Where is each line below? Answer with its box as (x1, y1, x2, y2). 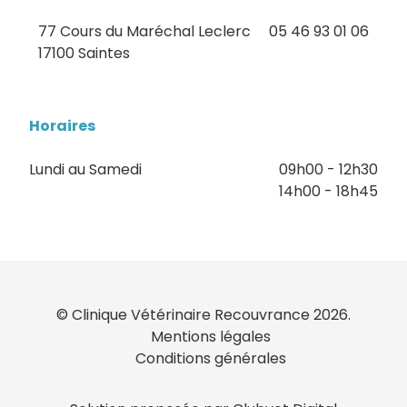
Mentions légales (151, 325, 271, 347)
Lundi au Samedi (29, 158, 142, 180)
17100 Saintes (38, 42, 130, 64)
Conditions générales (135, 347, 286, 369)
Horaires (29, 114, 95, 136)
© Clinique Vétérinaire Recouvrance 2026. (56, 303, 351, 325)
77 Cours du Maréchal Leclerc (38, 20, 251, 42)
